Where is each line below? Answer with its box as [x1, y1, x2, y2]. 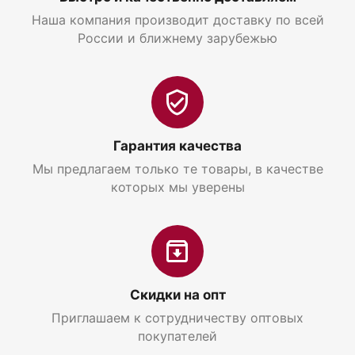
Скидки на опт [129, 286, 226, 303]
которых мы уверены [110, 178, 245, 195]
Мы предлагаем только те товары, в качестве [32, 160, 323, 177]
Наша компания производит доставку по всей [31, 11, 324, 28]
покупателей [138, 327, 217, 344]
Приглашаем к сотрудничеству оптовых [52, 309, 303, 326]
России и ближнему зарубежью [78, 29, 277, 46]
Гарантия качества [113, 137, 242, 154]
